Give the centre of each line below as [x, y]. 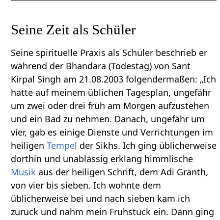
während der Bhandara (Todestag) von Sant [101, 66]
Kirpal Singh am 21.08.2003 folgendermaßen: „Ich [114, 79]
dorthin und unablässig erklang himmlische [102, 159]
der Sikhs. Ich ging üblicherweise [147, 146]
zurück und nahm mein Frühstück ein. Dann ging [113, 212]
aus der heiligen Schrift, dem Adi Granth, [122, 172]
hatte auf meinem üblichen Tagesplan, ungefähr [111, 93]
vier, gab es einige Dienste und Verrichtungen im [112, 132]
